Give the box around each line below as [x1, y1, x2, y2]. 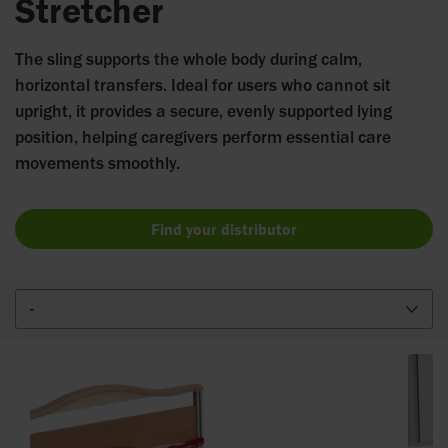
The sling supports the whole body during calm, [15, 47, 362, 69]
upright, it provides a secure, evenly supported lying [15, 99, 392, 121]
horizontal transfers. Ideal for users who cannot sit [15, 73, 391, 95]
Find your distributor [151, 218, 297, 239]
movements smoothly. [15, 151, 180, 173]
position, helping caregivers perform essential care [15, 125, 391, 147]
